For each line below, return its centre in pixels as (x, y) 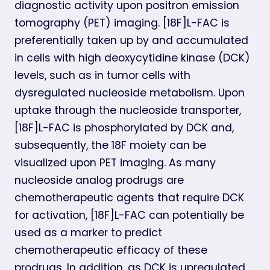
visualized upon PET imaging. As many (115, 162)
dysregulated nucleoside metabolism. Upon (130, 93)
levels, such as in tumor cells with (102, 75)
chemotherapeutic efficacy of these (111, 250)
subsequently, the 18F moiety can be (110, 145)
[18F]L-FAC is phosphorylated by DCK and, (124, 127)
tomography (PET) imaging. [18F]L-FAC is (122, 23)
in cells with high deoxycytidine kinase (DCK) (132, 58)
